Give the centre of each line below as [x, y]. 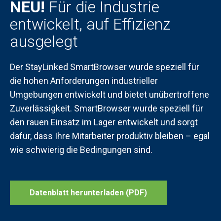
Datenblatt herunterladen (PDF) [88, 193]
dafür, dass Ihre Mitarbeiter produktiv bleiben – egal [110, 136]
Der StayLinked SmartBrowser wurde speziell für [105, 67]
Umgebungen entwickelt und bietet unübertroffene [110, 94]
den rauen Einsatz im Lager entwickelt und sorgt [104, 122]
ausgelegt [44, 41]
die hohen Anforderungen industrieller [84, 81]
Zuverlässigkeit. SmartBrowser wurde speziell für [107, 108]
